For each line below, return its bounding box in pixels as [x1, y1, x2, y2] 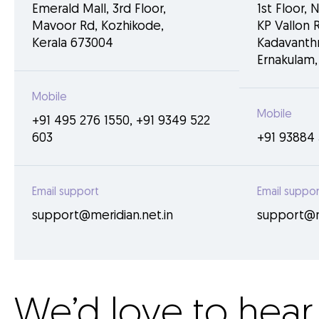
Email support [32, 187, 99, 198]
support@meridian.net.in [32, 209, 173, 223]
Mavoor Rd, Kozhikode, [32, 20, 164, 33]
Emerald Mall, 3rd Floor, [32, 3, 166, 16]
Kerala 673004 [32, 37, 113, 51]
